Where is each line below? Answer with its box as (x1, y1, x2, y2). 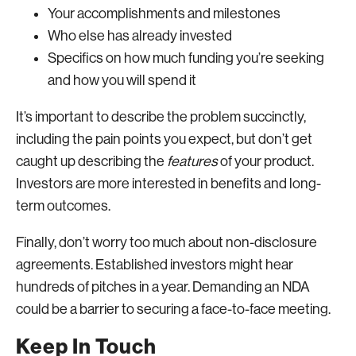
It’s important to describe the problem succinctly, (16, 109, 306, 125)
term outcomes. (16, 198, 113, 214)
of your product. (220, 153, 314, 169)
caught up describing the (16, 153, 167, 169)
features (167, 153, 220, 169)
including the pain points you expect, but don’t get (16, 131, 312, 147)
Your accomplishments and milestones (48, 6, 281, 21)
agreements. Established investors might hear (16, 257, 293, 273)
